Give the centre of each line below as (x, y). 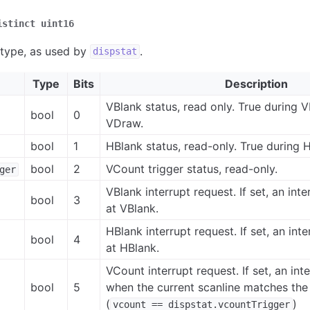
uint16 (57, 24)
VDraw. (125, 123)
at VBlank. (133, 208)
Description (256, 83)
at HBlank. (133, 247)
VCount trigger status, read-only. (192, 168)
